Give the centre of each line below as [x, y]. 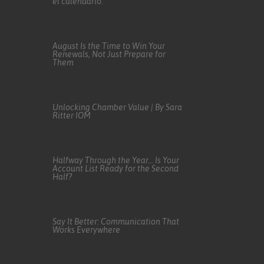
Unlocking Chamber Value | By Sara [118, 107]
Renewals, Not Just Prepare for [109, 54]
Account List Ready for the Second [116, 168]
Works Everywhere [87, 230]
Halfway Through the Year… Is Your [116, 160]
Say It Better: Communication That [116, 221]
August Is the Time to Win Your [109, 46]
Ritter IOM [72, 115]
